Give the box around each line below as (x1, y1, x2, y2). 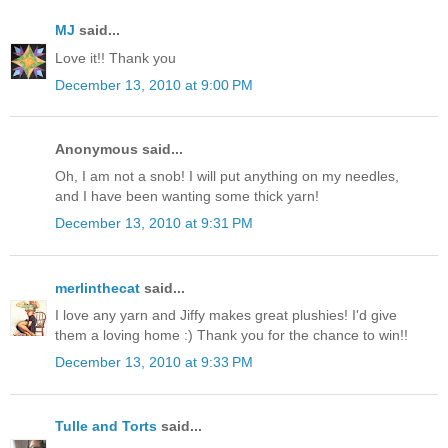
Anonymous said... (55, 141, 183, 158)
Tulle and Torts (55, 418, 157, 435)
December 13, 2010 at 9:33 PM (55, 353, 253, 370)
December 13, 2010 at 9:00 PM (55, 76, 253, 93)
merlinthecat (55, 279, 140, 296)
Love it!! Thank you (55, 49, 176, 66)
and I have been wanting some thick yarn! (55, 188, 319, 205)
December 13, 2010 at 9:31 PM (55, 215, 253, 232)
